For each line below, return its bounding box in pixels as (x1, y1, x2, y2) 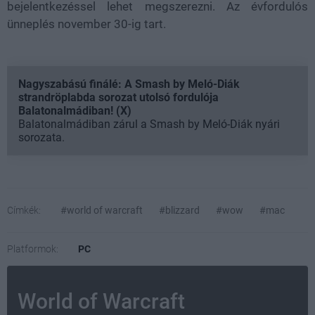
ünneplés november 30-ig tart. (7, 16, 166, 31)
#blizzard (159, 204, 200, 216)
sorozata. (18, 130, 65, 144)
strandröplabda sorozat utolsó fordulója (18, 90, 219, 104)
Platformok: (7, 243, 58, 255)
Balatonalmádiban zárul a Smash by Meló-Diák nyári (18, 117, 280, 131)
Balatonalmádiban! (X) (18, 103, 131, 117)
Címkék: (7, 204, 41, 216)
